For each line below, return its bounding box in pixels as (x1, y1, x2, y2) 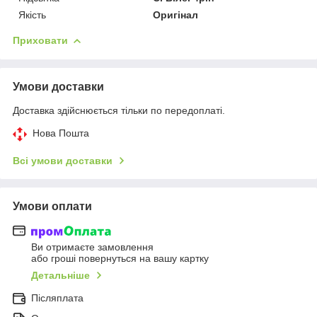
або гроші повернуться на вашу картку (31, 253, 209, 265)
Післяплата (31, 292, 83, 304)
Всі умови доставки (13, 154, 113, 166)
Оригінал (153, 8, 199, 21)
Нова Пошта (33, 127, 89, 139)
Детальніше (31, 270, 90, 282)
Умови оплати (13, 200, 92, 212)
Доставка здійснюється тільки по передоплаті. (13, 104, 225, 116)
